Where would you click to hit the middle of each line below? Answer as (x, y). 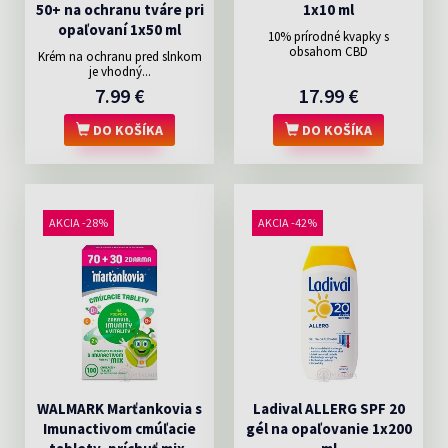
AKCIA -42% (287, 222)
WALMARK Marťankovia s (119, 408)
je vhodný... (119, 71)
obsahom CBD (328, 51)
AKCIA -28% (78, 222)
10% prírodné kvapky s (328, 36)
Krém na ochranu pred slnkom (119, 56)
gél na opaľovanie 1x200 (328, 428)
